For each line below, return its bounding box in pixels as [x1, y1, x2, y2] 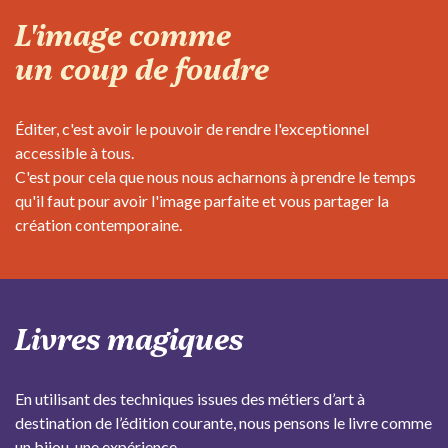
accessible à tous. [15, 143, 137, 163]
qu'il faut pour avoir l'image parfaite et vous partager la [15, 191, 389, 211]
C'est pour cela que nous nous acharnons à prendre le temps [15, 167, 416, 187]
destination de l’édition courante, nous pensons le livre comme [15, 413, 432, 433]
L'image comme [15, 14, 238, 54]
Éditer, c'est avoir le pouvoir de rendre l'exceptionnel [15, 119, 369, 139]
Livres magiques [15, 318, 243, 358]
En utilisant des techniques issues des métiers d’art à [15, 389, 365, 409]
